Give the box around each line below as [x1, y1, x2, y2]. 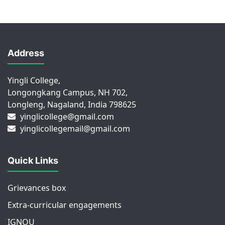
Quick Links [8, 155, 58, 166]
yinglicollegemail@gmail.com [20, 123, 130, 135]
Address [8, 48, 44, 59]
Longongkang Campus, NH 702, [8, 87, 128, 98]
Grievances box [8, 182, 66, 194]
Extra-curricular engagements [8, 199, 122, 211]
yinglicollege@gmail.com [20, 111, 114, 123]
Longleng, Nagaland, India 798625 [8, 99, 136, 110]
